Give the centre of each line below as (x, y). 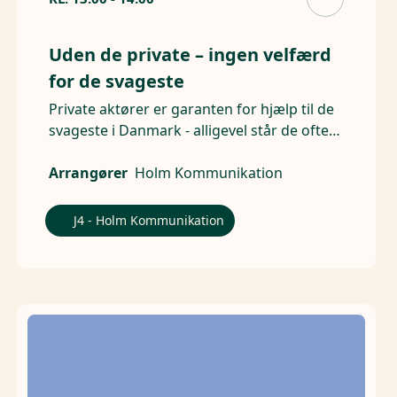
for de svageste (116, 82)
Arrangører (88, 173)
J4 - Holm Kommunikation (148, 221)
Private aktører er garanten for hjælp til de (191, 109)
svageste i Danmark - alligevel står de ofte (188, 131)
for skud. (78, 152)
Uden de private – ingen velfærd (190, 55)
